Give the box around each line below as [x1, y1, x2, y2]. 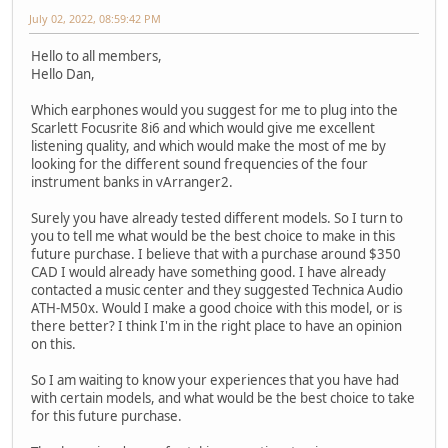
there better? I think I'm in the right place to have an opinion [31, 316, 402, 335]
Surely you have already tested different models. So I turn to [31, 208, 403, 227]
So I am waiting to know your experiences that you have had [31, 370, 399, 389]
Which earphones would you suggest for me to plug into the [31, 100, 398, 119]
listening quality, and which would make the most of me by [31, 136, 386, 155]
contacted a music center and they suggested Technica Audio [31, 280, 403, 299]
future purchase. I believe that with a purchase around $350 [31, 244, 401, 263]
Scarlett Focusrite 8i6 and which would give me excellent [31, 118, 375, 137]
